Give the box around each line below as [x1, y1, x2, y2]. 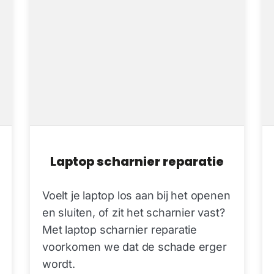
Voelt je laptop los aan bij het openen [42, 189, 231, 202]
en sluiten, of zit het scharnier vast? [42, 206, 225, 220]
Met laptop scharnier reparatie [42, 223, 197, 237]
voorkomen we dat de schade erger [42, 240, 227, 254]
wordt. [42, 257, 75, 271]
